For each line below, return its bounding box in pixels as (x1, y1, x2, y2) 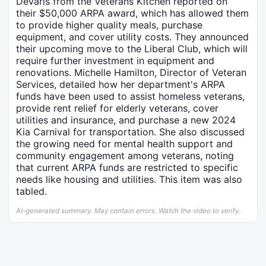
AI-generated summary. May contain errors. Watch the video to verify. (16, 207, 240, 216)
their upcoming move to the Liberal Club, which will (16, 43, 248, 55)
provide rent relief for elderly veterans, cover (16, 102, 218, 115)
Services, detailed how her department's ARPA (16, 78, 225, 91)
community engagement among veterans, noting (16, 150, 234, 162)
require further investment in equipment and (16, 55, 214, 67)
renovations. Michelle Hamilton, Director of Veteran (16, 66, 246, 79)
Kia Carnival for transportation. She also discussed (16, 126, 245, 138)
